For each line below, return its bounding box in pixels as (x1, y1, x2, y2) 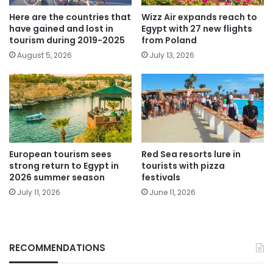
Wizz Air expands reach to (141, 10, 257, 23)
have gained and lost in (9, 22, 113, 35)
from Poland (141, 34, 197, 46)
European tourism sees (9, 148, 112, 161)
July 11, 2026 (17, 187, 60, 198)
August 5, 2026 (17, 49, 72, 60)
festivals (141, 171, 180, 184)
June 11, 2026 (149, 187, 196, 198)
